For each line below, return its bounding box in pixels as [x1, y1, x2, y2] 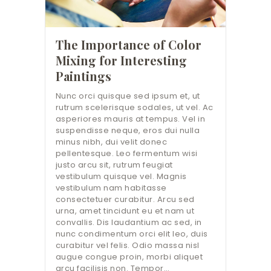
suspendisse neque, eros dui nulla [55, 125, 200, 137]
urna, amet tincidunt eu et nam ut [55, 205, 195, 217]
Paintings [55, 67, 111, 84]
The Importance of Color [55, 36, 201, 53]
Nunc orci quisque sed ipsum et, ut [55, 90, 200, 102]
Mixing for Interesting [55, 51, 187, 68]
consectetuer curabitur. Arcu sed [55, 194, 195, 206]
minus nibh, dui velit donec [55, 136, 168, 148]
